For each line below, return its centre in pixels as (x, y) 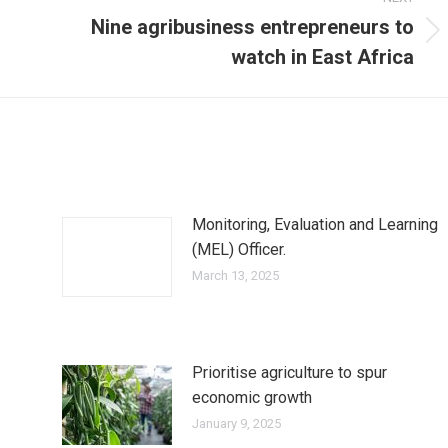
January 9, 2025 (236, 423)
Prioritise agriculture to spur (289, 372)
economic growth (253, 397)
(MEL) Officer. (238, 249)
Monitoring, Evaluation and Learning (314, 224)
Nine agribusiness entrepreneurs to (252, 26)
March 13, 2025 (235, 275)
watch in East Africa (322, 56)
